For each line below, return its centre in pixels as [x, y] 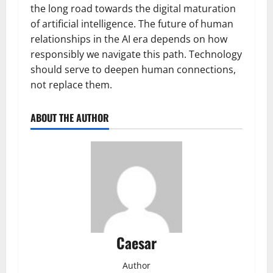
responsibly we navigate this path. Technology [136, 54]
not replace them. [71, 84]
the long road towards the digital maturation [133, 8]
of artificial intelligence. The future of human [132, 23]
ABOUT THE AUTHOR [70, 117]
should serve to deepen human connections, [133, 69]
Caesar [136, 242]
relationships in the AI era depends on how [129, 39]
